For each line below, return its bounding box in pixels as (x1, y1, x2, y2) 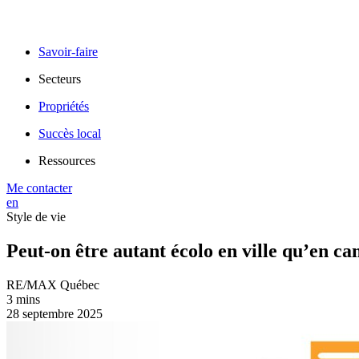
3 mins (6, 292, 40, 306)
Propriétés (38, 99, 89, 113)
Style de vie (6, 210, 66, 224)
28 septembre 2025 (6, 306, 103, 321)
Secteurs (38, 72, 81, 86)
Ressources (38, 154, 95, 167)
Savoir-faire (38, 45, 98, 58)
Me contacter (6, 181, 72, 195)
